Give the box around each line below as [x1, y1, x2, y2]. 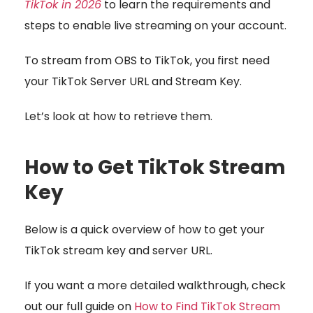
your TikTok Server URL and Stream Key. [24, 73, 242, 89]
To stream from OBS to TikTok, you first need [24, 52, 270, 68]
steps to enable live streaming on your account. [24, 17, 286, 34]
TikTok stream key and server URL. [24, 242, 215, 259]
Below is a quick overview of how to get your [24, 221, 265, 238]
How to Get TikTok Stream [24, 153, 286, 181]
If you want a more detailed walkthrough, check [24, 277, 286, 293]
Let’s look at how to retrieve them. [24, 108, 212, 124]
